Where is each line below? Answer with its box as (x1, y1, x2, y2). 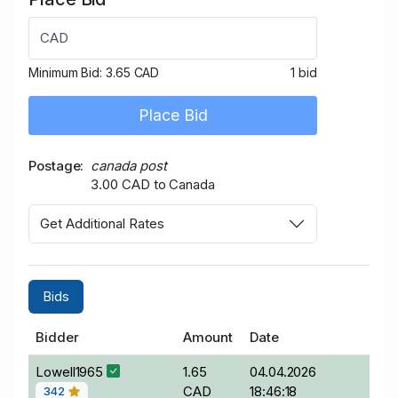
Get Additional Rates (40, 215, 164, 232)
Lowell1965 (36, 362, 107, 380)
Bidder (36, 328, 79, 346)
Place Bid (138, 106, 208, 125)
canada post (91, 157, 167, 175)
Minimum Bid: (28, 65, 106, 81)
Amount (183, 328, 233, 346)
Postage (28, 157, 81, 175)
